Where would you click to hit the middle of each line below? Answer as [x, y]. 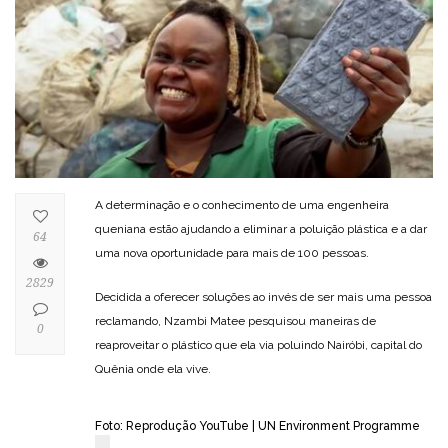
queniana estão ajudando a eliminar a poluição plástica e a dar [261, 228]
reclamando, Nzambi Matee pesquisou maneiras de [235, 320]
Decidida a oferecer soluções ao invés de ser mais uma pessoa [263, 296]
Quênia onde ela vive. [153, 368]
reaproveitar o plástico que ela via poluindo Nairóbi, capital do [258, 344]
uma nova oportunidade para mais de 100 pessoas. [232, 252]
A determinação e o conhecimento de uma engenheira [242, 204]
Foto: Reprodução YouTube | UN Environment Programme [257, 425]
